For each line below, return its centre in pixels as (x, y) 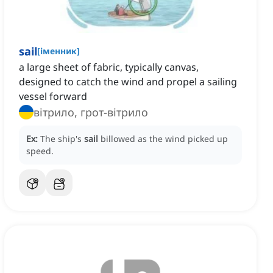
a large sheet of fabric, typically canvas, (109, 67)
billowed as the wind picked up (164, 139)
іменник (58, 51)
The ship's (62, 139)
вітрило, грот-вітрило (91, 112)
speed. (40, 151)
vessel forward (53, 97)
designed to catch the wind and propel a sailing (128, 82)
